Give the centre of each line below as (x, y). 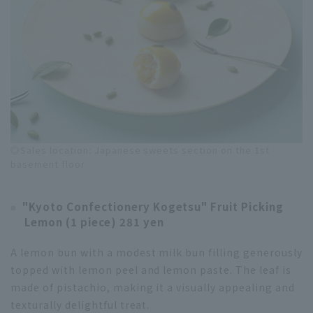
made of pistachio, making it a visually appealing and (153, 287)
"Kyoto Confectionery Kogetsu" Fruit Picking (153, 207)
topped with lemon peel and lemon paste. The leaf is (151, 270)
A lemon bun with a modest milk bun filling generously (156, 253)
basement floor (48, 164)
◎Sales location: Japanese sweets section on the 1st (140, 150)
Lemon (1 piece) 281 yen (94, 222)
